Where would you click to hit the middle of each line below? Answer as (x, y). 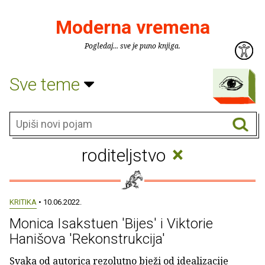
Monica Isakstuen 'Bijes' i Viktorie (111, 224)
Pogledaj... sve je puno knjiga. (132, 46)
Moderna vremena (132, 27)
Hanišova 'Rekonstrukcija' (87, 239)
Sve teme (47, 84)
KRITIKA (23, 202)
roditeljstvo (126, 155)
